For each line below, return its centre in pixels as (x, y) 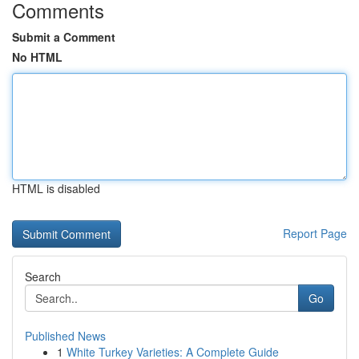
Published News (65, 336)
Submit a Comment (64, 37)
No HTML (37, 57)
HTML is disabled (56, 188)
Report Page (315, 233)
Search (43, 276)
